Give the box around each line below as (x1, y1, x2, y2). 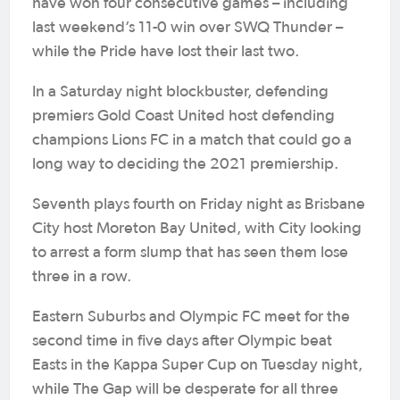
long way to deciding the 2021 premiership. (32, 156, 338, 172)
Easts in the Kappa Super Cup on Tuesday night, (32, 357, 362, 373)
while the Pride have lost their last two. (32, 44, 299, 60)
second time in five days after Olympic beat (32, 333, 332, 349)
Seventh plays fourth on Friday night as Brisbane (32, 196, 365, 212)
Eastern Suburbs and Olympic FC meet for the (32, 309, 350, 325)
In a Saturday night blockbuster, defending (32, 84, 329, 100)
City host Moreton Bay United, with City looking (32, 221, 362, 237)
